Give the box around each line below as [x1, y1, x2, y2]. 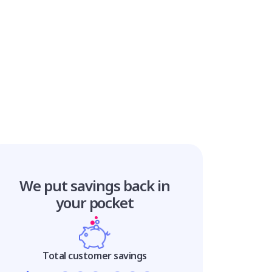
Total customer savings [42, 248, 147, 262]
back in [123, 175, 170, 195]
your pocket [55, 192, 134, 212]
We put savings [19, 175, 123, 195]
